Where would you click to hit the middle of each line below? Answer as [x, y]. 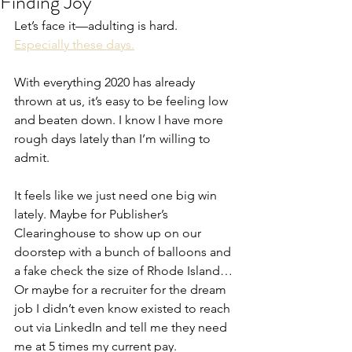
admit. [32, 157]
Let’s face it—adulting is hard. [97, 25]
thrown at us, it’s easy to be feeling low [123, 101]
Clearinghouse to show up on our [109, 233]
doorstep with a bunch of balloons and [124, 251]
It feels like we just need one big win [117, 195]
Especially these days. [74, 44]
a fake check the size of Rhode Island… [125, 270]
